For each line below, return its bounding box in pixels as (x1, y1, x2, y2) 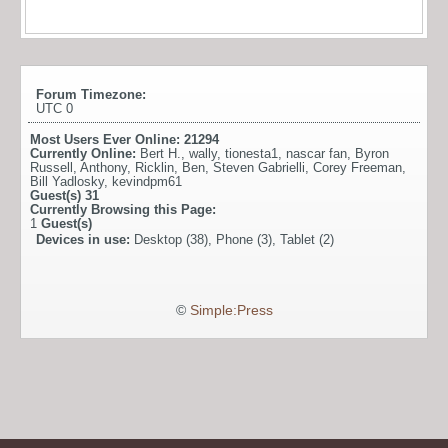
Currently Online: (30, 145, 140, 161)
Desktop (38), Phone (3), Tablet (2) (134, 231, 334, 247)
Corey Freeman (313, 159, 402, 175)
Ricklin (135, 159, 174, 175)
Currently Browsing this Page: (30, 201, 216, 217)
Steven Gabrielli (213, 159, 305, 175)
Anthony (80, 159, 127, 175)
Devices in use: (36, 231, 134, 247)
